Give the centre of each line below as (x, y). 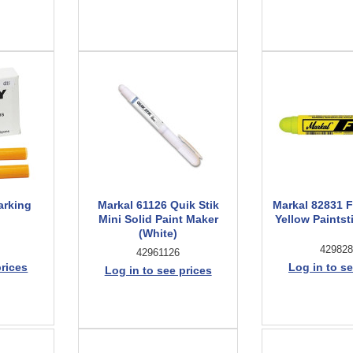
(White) (158, 233)
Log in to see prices (158, 270)
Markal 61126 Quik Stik (158, 205)
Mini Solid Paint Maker (158, 219)
